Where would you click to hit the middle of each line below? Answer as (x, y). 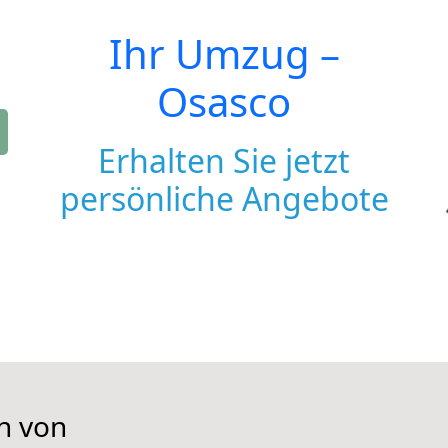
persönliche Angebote (224, 198)
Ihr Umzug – (224, 53)
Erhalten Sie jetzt (224, 160)
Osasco (224, 101)
